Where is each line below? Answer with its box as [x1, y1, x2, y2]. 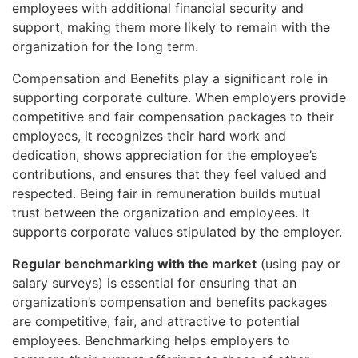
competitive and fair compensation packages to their [12, 108, 334, 125]
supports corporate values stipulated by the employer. [12, 223, 342, 240]
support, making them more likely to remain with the [12, 18, 330, 35]
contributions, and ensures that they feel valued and [12, 165, 327, 182]
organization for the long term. [12, 38, 198, 54]
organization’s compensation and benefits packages [12, 293, 327, 310]
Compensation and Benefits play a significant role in [12, 70, 328, 86]
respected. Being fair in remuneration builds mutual [12, 185, 320, 201]
